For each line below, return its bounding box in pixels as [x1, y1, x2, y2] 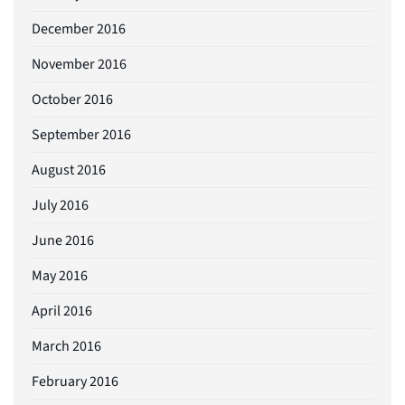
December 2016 [32, 18, 126, 39]
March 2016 [32, 335, 101, 356]
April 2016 [32, 300, 92, 321]
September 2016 [32, 124, 131, 145]
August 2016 [32, 159, 106, 180]
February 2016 [32, 371, 118, 391]
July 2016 [32, 194, 89, 215]
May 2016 [32, 265, 88, 286]
